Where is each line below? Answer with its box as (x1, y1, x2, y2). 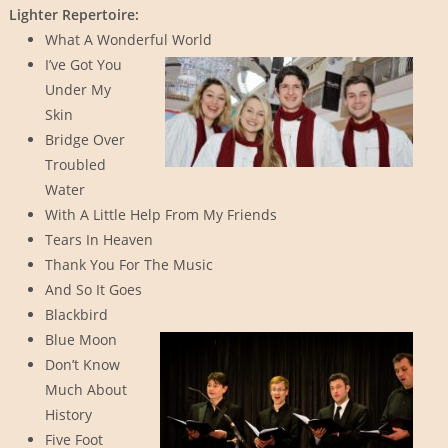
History (44, 405, 92, 425)
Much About (44, 380, 127, 400)
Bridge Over (44, 130, 125, 150)
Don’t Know (44, 355, 120, 375)
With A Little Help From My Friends (44, 205, 277, 225)
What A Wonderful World (44, 30, 212, 50)
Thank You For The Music (44, 255, 213, 275)
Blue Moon (44, 330, 117, 350)
